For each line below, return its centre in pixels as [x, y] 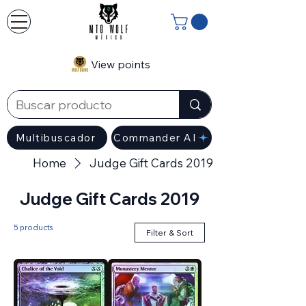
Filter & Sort [170, 233]
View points [120, 65]
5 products [33, 228]
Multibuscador [56, 138]
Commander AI [155, 138]
